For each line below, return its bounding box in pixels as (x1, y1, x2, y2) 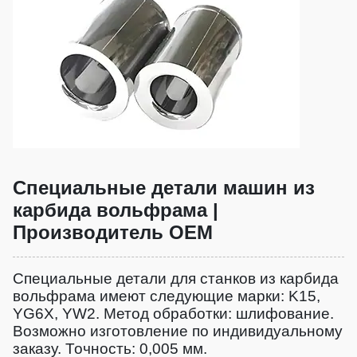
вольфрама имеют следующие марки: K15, (13, 287, 320, 304)
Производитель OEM (13, 221, 213, 243)
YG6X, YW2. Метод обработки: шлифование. (13, 304, 334, 322)
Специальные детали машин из (13, 176, 315, 198)
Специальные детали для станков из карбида (13, 269, 339, 287)
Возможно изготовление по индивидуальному (13, 322, 343, 339)
